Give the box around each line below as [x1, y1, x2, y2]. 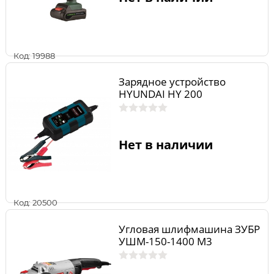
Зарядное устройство [118, 75, 226, 89]
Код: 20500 [13, 198, 57, 208]
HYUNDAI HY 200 [118, 87, 202, 102]
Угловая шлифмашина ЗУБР [118, 221, 260, 236]
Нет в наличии [118, 136, 213, 153]
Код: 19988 [13, 50, 55, 61]
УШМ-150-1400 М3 [118, 234, 212, 248]
